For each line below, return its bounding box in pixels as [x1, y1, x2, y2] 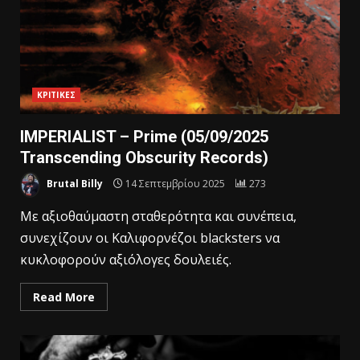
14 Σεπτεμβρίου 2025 [123, 177, 227, 191]
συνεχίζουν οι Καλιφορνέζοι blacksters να [20, 229, 280, 247]
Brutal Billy [44, 177, 103, 191]
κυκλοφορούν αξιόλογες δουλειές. [20, 251, 231, 269]
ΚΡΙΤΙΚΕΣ [37, 89, 76, 101]
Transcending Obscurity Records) [20, 148, 268, 168]
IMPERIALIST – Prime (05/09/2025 [20, 127, 268, 147]
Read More [33, 289, 95, 305]
